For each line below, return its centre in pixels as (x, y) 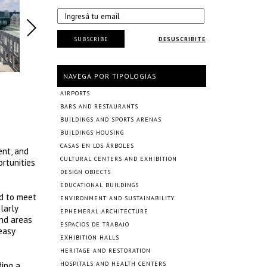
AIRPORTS (75, 93)
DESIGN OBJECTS (86, 172)
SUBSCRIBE (91, 39)
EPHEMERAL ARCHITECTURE (104, 211)
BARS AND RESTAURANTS (99, 106)
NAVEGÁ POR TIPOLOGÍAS (110, 76)
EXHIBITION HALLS (90, 237)
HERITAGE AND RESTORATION (105, 251)
